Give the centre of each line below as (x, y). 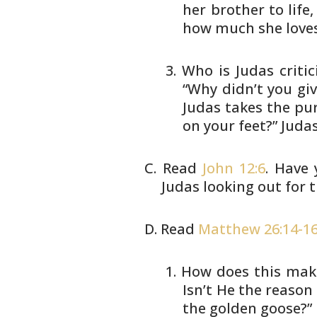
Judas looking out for (234, 186)
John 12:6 (234, 168)
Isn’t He (209, 290)
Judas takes (223, 107)
